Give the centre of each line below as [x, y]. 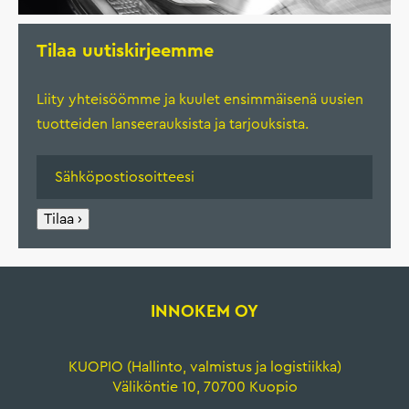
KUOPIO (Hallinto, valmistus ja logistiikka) [204, 367]
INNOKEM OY [204, 311]
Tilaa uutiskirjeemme [125, 51]
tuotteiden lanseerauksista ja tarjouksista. [173, 124]
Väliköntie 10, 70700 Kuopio [204, 387]
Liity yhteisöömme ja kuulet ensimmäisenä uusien [200, 99]
